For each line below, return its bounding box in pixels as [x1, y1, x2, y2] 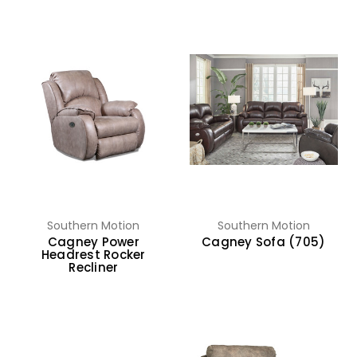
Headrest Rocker [41, 250, 146, 263]
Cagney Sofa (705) [202, 237, 326, 250]
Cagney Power [47, 237, 139, 250]
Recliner [69, 263, 119, 276]
